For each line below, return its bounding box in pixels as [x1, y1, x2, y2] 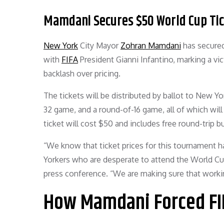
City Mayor [78, 40, 120, 50]
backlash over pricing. [43, 68, 120, 78]
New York [43, 40, 78, 50]
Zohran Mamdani [120, 40, 181, 50]
